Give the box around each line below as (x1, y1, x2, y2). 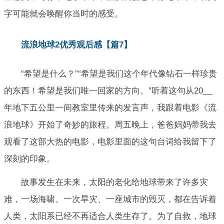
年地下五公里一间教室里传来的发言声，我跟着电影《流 (4, 103, 216, 113)
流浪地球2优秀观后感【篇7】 (21, 39, 132, 49)
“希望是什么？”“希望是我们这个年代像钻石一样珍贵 (21, 69, 217, 79)
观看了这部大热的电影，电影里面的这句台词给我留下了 (4, 137, 216, 147)
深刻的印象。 (4, 154, 55, 164)
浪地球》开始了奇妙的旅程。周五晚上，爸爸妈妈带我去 (4, 120, 216, 130)
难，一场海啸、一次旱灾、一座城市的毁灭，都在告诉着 (4, 194, 216, 204)
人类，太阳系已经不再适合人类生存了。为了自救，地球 (4, 211, 216, 221)
